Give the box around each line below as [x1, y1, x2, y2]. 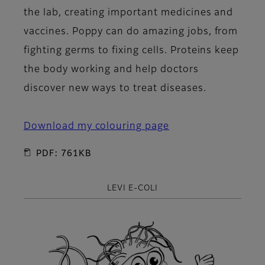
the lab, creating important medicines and [24, 8, 234, 18]
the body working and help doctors [24, 64, 199, 75]
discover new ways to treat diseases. [24, 83, 206, 93]
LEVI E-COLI [107, 184, 158, 192]
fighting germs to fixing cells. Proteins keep [24, 46, 240, 56]
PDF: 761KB [36, 149, 92, 158]
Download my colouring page [24, 121, 169, 131]
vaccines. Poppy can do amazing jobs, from [24, 27, 238, 37]
